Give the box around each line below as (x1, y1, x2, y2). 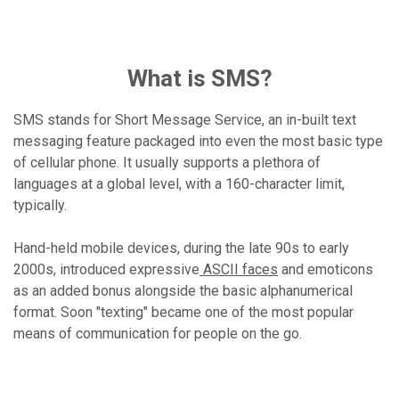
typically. (13, 197, 67, 214)
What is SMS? (126, 65, 273, 92)
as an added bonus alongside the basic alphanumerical (13, 282, 353, 299)
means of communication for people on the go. (13, 325, 302, 342)
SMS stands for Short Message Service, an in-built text (13, 111, 356, 128)
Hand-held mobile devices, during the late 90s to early (13, 240, 349, 256)
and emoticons (278, 261, 373, 278)
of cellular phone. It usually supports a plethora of (13, 154, 321, 171)
